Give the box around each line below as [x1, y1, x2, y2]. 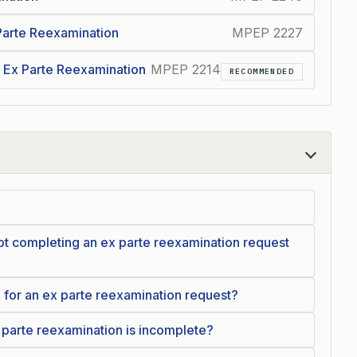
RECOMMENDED [229, 66, 294, 76]
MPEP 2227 [232, 25, 303, 41]
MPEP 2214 [150, 61, 221, 77]
